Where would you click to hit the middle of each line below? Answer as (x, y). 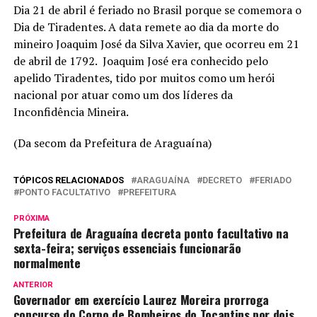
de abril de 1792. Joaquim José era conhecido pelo (140, 61)
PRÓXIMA (31, 219)
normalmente (47, 263)
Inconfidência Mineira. (71, 112)
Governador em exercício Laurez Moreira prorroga (141, 300)
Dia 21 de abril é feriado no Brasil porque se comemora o (157, 10)
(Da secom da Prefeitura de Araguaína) (112, 143)
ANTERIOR (33, 285)
